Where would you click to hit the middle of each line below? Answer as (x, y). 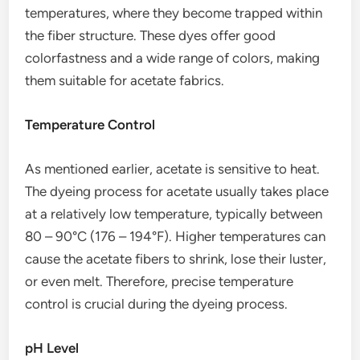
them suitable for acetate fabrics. (125, 80)
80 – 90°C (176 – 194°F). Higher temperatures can (176, 236)
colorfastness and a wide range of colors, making (173, 58)
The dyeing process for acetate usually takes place (177, 191)
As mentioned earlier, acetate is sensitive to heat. (173, 169)
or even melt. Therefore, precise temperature (160, 281)
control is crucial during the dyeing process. (157, 304)
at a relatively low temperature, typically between (174, 214)
